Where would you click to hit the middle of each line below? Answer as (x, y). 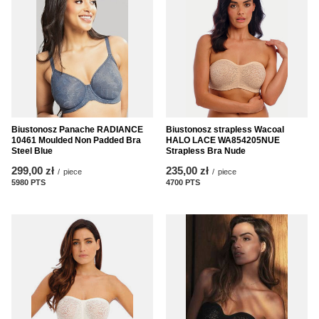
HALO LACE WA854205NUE (223, 140)
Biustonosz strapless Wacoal (225, 129)
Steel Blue (32, 151)
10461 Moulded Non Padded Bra (76, 140)
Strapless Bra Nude (206, 151)
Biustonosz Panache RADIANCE (77, 129)
